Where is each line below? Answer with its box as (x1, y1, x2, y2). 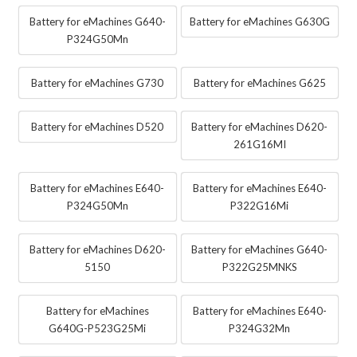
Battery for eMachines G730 (31, 76, 164, 90)
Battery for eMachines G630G (189, 15, 330, 29)
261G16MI (233, 138, 286, 151)
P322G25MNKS (222, 261, 297, 274)
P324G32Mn (229, 322, 291, 335)
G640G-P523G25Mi (49, 322, 147, 335)
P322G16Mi (230, 199, 289, 213)
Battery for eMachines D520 (31, 120, 164, 134)
